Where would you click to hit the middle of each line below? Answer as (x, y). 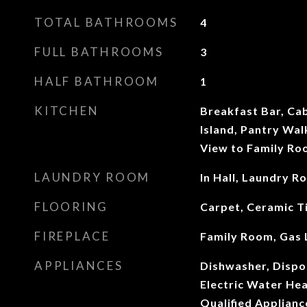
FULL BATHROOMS (99, 52)
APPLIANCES (79, 266)
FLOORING (71, 207)
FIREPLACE (72, 236)
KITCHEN (67, 111)
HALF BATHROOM (97, 81)
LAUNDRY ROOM (92, 177)
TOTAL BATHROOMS (106, 22)
